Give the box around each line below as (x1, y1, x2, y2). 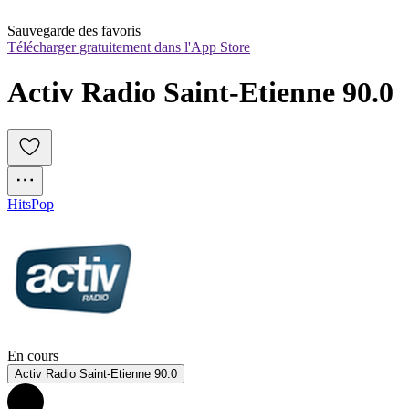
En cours (7, 348, 58, 364)
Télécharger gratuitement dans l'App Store (7, 39, 250, 56)
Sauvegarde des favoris (7, 23, 141, 39)
